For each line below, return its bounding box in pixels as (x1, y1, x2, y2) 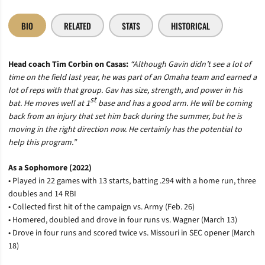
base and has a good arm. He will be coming (96, 98, 252, 109)
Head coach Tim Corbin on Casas (8, 59, 126, 70)
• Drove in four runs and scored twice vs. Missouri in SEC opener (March (8, 227, 255, 239)
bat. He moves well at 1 (8, 98, 90, 109)
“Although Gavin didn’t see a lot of (130, 59, 251, 70)
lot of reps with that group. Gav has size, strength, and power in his (8, 85, 243, 96)
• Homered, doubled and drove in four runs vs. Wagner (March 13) (8, 214, 237, 226)
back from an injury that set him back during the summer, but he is (8, 111, 242, 122)
